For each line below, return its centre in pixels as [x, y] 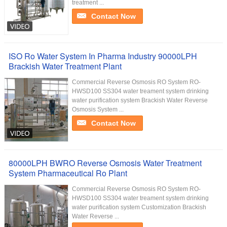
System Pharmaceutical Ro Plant [68, 173]
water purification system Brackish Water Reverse [140, 100]
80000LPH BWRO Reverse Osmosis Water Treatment [105, 163]
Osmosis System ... [98, 109]
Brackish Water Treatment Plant [65, 66]
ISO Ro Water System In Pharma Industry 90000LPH [103, 56]
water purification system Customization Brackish [139, 207]
